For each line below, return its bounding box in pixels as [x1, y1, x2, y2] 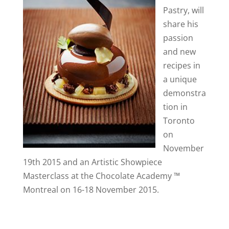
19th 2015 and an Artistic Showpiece [22, 156, 162, 168]
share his [163, 18, 198, 30]
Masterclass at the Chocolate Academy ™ [22, 170, 180, 182]
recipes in [163, 60, 200, 72]
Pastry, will [163, 5, 204, 16]
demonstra [163, 87, 206, 99]
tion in [163, 101, 188, 113]
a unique [163, 74, 197, 85]
